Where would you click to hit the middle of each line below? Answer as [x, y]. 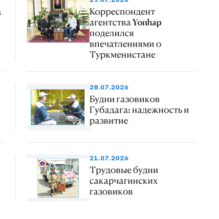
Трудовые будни [124, 170]
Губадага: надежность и [139, 110]
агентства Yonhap [125, 22]
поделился [111, 33]
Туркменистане [122, 55]
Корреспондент [122, 11]
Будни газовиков [124, 99]
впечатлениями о [125, 44]
